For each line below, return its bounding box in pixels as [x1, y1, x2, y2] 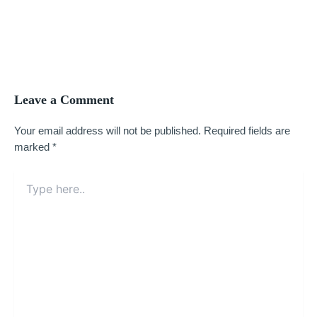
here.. [13, 186, 40, 197]
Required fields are [204, 125, 290, 137]
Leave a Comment [14, 92, 114, 107]
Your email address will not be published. [14, 125, 201, 137]
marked [14, 142, 52, 154]
